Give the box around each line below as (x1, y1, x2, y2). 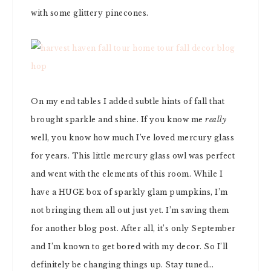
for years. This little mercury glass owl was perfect (31, 151, 235, 160)
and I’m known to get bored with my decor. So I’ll (31, 242, 228, 251)
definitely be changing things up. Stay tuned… (31, 260, 214, 269)
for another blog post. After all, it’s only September (31, 224, 236, 233)
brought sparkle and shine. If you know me (31, 115, 205, 124)
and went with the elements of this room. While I (31, 169, 223, 178)
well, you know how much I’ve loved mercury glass (31, 133, 234, 142)
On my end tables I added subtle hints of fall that (31, 97, 224, 106)
